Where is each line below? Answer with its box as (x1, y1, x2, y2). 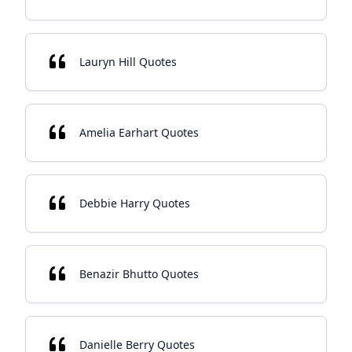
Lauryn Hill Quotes (79, 54, 177, 69)
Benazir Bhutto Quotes (79, 266, 199, 281)
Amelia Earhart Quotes (79, 125, 199, 140)
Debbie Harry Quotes (79, 196, 190, 211)
